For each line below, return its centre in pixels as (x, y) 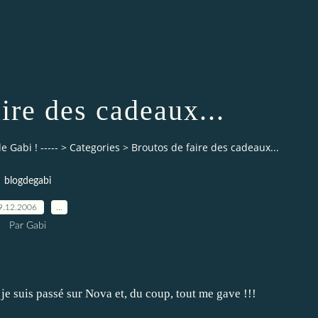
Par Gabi (28, 225)
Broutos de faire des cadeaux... (205, 148)
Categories (95, 148)
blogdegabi (28, 181)
